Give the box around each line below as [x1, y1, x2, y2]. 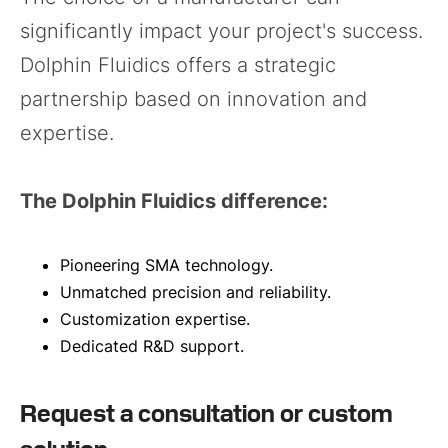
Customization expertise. [60, 309, 250, 330]
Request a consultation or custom [20, 396, 392, 428]
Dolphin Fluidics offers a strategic [20, 53, 336, 78]
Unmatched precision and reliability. [60, 282, 331, 303]
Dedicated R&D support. [60, 336, 244, 357]
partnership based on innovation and [20, 87, 367, 112]
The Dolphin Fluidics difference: [20, 189, 328, 214]
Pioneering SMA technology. [60, 255, 273, 276]
